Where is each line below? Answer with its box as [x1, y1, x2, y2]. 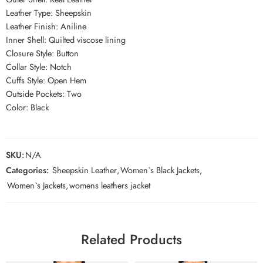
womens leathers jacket [69, 179, 150, 192]
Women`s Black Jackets [120, 164, 200, 177]
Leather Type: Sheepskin [6, 6, 92, 19]
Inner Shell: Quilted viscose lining [6, 33, 126, 46]
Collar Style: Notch [6, 60, 72, 73]
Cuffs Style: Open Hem [6, 74, 86, 87]
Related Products [81, 230, 182, 250]
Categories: [6, 164, 49, 177]
